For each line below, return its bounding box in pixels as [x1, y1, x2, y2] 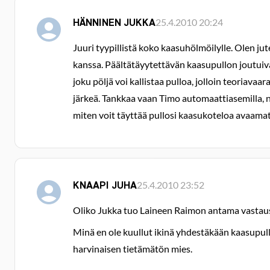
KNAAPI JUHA [73, 179, 137, 191]
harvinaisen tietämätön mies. [73, 243, 192, 254]
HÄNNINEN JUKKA [73, 16, 155, 28]
